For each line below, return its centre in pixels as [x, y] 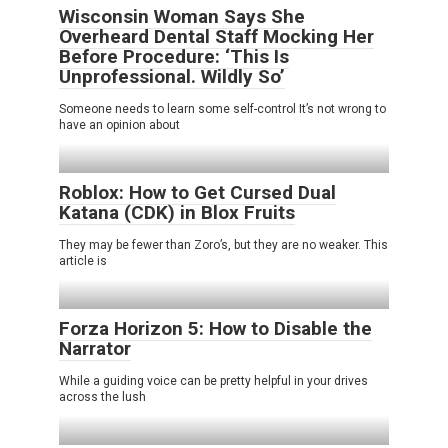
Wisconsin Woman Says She [182, 16]
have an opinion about [119, 125]
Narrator [95, 348]
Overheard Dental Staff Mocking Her [216, 36]
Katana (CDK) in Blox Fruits [177, 212]
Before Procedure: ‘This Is [174, 56]
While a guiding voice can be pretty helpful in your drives [213, 381]
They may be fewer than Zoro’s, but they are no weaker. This [223, 245]
